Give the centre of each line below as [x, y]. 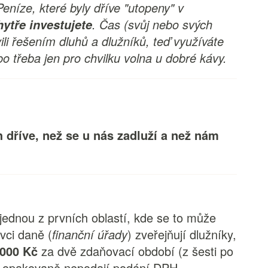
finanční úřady [90, 234]
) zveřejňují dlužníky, [182, 234]
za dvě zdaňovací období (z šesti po [136, 251]
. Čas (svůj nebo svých [153, 24]
